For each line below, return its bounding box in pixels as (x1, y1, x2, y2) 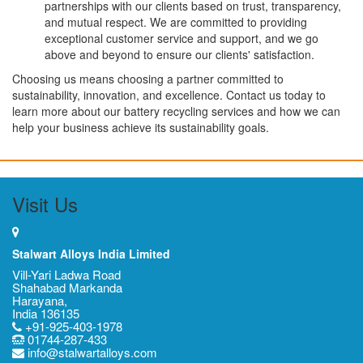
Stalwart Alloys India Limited (12, 246, 170, 263)
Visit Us (12, 190, 78, 219)
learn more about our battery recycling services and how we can (12, 103, 340, 120)
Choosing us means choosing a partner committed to (12, 70, 284, 88)
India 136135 (12, 305, 79, 322)
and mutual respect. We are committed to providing (45, 14, 307, 31)
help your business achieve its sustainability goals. (12, 119, 269, 136)
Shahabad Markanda (12, 279, 122, 297)
